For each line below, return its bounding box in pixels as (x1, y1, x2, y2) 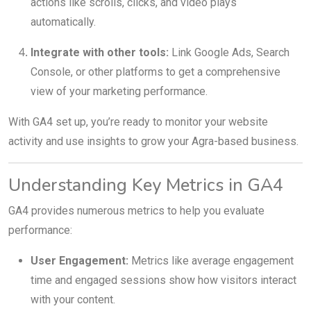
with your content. (31, 292, 115, 306)
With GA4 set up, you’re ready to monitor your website (8, 115, 268, 128)
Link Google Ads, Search (169, 45, 289, 59)
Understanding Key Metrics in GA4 (8, 172, 283, 197)
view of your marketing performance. (31, 84, 208, 98)
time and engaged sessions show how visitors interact (31, 273, 296, 287)
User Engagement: (31, 253, 128, 267)
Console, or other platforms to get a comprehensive (31, 65, 280, 78)
